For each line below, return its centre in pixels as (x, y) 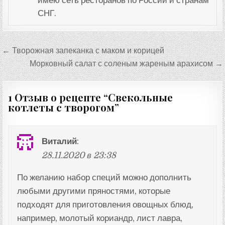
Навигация (39, 51)
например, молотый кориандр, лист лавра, (99, 218)
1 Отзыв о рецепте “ (58, 97)
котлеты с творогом (62, 107)
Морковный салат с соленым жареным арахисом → (126, 64)
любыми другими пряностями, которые (93, 191)
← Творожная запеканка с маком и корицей (83, 51)
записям (30, 79)
